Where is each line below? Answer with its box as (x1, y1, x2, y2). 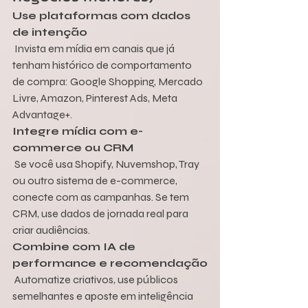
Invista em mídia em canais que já (12, 42, 177, 56)
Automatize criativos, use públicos (12, 273, 180, 287)
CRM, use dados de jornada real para (12, 207, 190, 221)
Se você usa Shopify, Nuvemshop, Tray (12, 157, 201, 171)
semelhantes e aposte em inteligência (12, 289, 195, 303)
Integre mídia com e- (12, 124, 143, 138)
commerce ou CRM (12, 141, 133, 155)
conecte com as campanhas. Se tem (12, 190, 191, 204)
